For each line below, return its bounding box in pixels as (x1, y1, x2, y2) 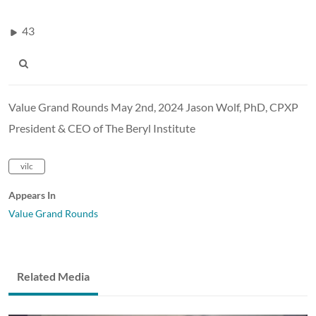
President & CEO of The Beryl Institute (8, 121, 195, 135)
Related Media (17, 269, 90, 283)
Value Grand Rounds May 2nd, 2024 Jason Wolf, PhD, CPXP (8, 99, 298, 114)
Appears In (8, 188, 56, 201)
